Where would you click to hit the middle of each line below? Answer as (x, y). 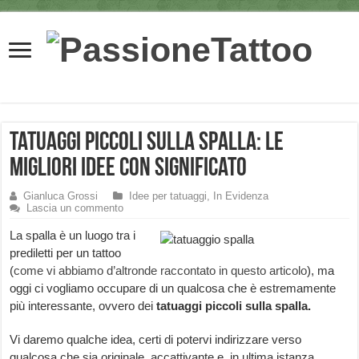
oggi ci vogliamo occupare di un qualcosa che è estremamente (173, 288)
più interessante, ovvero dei (83, 306)
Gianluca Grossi (61, 196)
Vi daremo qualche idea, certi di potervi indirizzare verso (156, 340)
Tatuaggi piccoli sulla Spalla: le (147, 144)
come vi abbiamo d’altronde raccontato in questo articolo (161, 271)
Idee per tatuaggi (168, 196)
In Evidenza (241, 196)
